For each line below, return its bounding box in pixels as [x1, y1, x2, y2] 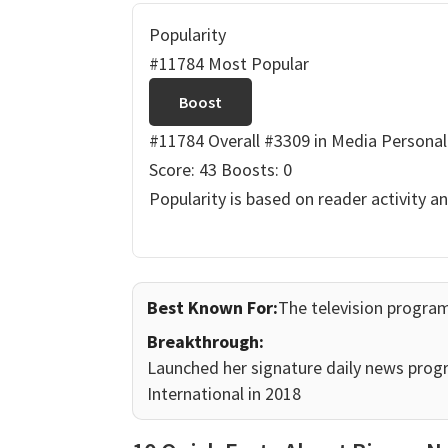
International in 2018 [147, 382, 301, 406]
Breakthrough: [147, 330, 264, 354]
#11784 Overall [149, 129, 260, 153]
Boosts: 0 [221, 158, 292, 182]
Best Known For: [147, 296, 278, 320]
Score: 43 [149, 158, 217, 182]
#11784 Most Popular [149, 52, 309, 76]
